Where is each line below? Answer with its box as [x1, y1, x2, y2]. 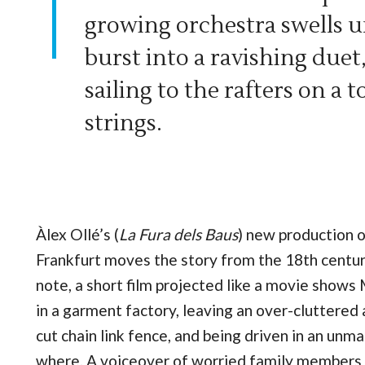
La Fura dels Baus [119, 225, 238, 244]
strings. [85, 109, 162, 139]
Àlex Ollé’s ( [36, 225, 119, 244]
